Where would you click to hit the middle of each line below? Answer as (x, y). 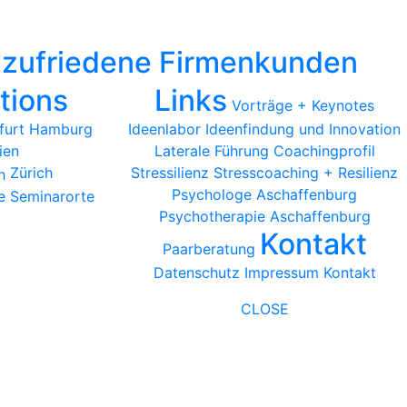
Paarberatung (208, 248)
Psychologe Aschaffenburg (265, 194)
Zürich (32, 172)
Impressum (281, 272)
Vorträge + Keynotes (303, 105)
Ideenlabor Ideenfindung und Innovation (265, 129)
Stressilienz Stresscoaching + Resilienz (265, 172)
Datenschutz (196, 272)
